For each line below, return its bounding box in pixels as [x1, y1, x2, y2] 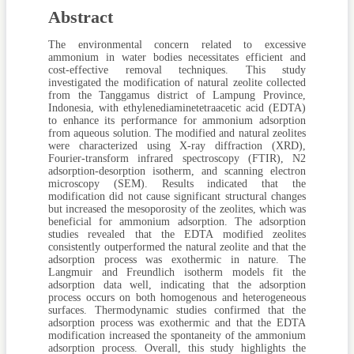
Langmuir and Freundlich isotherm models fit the [48, 266, 306, 279]
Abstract [48, 7, 113, 28]
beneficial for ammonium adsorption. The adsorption [48, 216, 306, 228]
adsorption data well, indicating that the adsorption [48, 279, 306, 292]
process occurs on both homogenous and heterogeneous [48, 292, 306, 304]
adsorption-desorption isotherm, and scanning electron [48, 165, 306, 178]
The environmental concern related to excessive [48, 39, 306, 51]
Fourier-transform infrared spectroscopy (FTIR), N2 [48, 153, 306, 165]
